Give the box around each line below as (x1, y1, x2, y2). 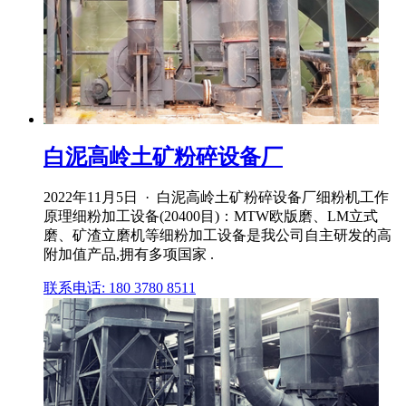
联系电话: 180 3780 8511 (43, 280, 196, 296)
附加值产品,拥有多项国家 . (43, 246, 214, 263)
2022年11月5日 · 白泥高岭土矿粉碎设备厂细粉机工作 (43, 189, 389, 206)
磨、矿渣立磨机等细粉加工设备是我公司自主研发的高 (43, 227, 391, 244)
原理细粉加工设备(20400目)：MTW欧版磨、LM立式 (43, 208, 378, 225)
